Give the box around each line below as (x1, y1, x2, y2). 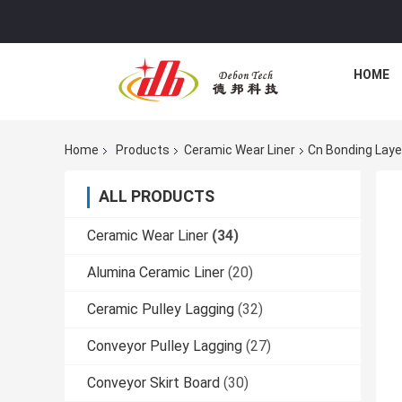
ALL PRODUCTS (99, 187, 214, 206)
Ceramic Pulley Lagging (87, 301, 234, 319)
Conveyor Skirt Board (87, 374, 220, 392)
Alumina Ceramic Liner (87, 264, 224, 282)
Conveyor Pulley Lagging (87, 337, 242, 355)
